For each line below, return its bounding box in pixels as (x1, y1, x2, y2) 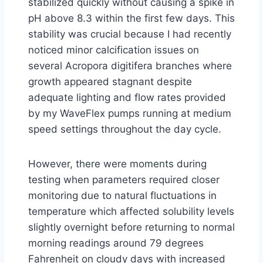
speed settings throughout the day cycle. (28, 123, 221, 135)
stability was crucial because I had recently (28, 28, 231, 40)
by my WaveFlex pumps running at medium (28, 107, 231, 119)
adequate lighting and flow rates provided (28, 92, 226, 103)
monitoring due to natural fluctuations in (28, 190, 217, 201)
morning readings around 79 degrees (28, 237, 204, 249)
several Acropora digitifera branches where (28, 60, 232, 72)
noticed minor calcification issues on (28, 44, 199, 56)
